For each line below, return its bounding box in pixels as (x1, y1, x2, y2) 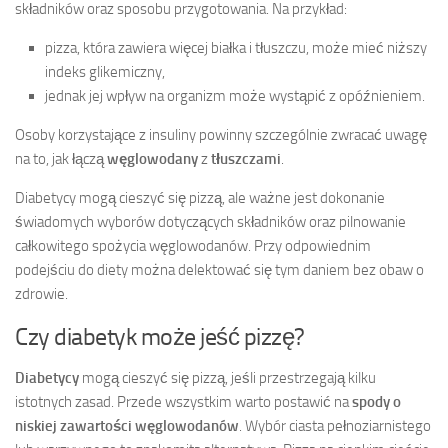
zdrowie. (15, 284, 68, 303)
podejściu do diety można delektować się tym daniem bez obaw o (15, 260, 424, 279)
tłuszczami (211, 149, 281, 168)
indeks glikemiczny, (45, 62, 165, 81)
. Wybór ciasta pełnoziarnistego (239, 416, 431, 435)
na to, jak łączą (15, 149, 107, 168)
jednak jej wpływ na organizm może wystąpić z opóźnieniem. (45, 86, 425, 105)
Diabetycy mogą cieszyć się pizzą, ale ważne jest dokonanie (15, 188, 385, 207)
